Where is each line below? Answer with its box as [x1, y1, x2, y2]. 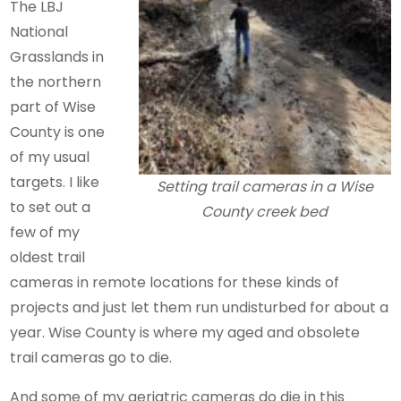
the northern [10, 72, 102, 93]
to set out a [10, 197, 91, 218]
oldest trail [10, 247, 86, 269]
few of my [10, 222, 81, 243]
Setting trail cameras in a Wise [156, 176, 373, 198]
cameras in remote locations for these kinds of [10, 272, 340, 294]
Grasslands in [10, 47, 105, 68]
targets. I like [10, 172, 100, 193]
